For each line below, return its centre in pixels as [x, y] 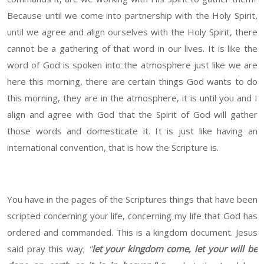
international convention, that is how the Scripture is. [113, 148]
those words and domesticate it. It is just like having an [132, 131]
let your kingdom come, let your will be [175, 249]
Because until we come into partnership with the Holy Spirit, [132, 16]
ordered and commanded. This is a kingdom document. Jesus [132, 232]
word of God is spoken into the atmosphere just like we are [132, 65]
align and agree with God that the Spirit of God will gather [132, 115]
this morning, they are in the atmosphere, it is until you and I [132, 98]
